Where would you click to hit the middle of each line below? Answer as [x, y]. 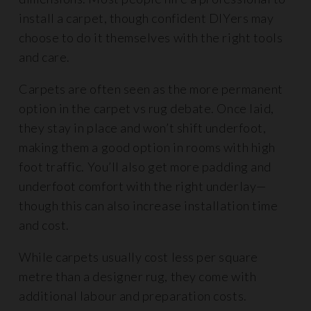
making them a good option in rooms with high [147, 147]
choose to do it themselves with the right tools [151, 37]
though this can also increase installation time [149, 205]
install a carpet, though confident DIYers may [146, 18]
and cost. [44, 225]
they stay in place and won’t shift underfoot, [143, 128]
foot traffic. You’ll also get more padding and [145, 167]
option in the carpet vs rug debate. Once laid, [146, 108]
